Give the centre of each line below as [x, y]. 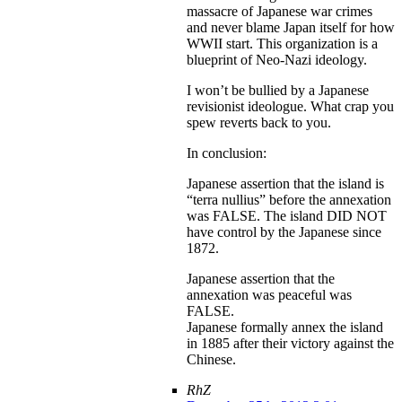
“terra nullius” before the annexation [289, 200]
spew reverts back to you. [259, 123]
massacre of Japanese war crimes [280, 12]
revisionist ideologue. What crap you [290, 107]
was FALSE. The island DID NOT [287, 216]
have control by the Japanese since [284, 232]
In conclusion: [227, 153]
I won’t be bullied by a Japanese [278, 91]
